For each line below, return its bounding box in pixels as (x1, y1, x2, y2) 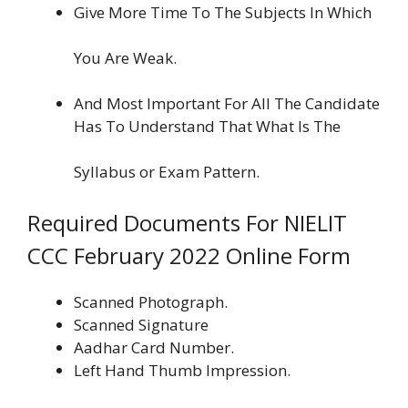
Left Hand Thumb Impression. (74, 359, 291, 381)
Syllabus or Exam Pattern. (74, 161, 260, 183)
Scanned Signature (74, 313, 209, 335)
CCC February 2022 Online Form (27, 240, 351, 270)
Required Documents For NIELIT (27, 207, 347, 238)
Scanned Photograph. (74, 291, 228, 312)
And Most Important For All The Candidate (74, 93, 380, 115)
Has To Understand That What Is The (74, 116, 341, 138)
